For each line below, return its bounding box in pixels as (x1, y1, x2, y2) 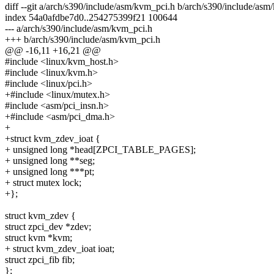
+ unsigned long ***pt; (5, 166, 94, 177)
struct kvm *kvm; (5, 232, 72, 243)
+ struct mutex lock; (5, 177, 81, 188)
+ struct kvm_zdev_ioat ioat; (5, 243, 114, 254)
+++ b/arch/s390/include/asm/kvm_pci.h (5, 34, 160, 45)
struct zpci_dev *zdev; (5, 221, 91, 232)
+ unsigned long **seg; (5, 155, 95, 166)
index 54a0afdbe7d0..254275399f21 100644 (5, 12, 177, 23)
